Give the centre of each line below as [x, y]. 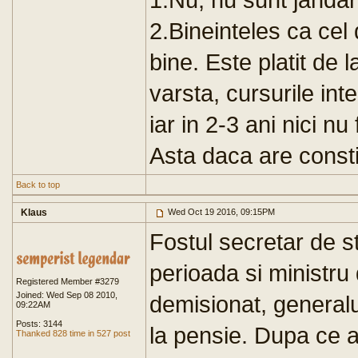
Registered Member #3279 [68, 281]
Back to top [38, 185]
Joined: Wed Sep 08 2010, [67, 295]
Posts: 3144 [39, 324]
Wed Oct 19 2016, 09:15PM [220, 212]
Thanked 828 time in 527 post [73, 333]
